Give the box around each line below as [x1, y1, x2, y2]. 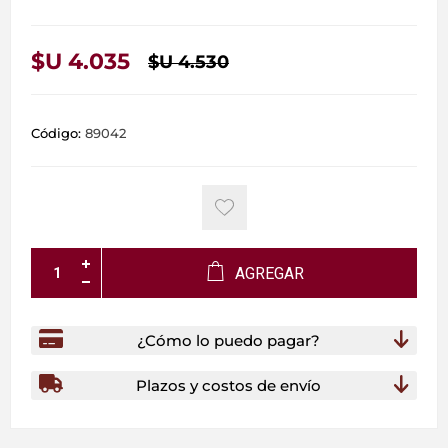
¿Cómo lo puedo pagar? [136, 331, 320, 351]
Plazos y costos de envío [135, 376, 321, 396]
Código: [31, 125, 81, 142]
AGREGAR [235, 264, 304, 284]
